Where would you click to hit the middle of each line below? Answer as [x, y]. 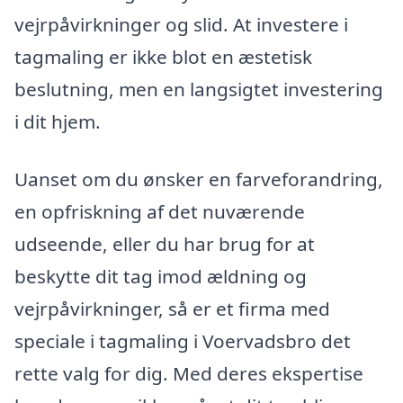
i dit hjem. [58, 122]
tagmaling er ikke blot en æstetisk [163, 57]
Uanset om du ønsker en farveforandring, [199, 179]
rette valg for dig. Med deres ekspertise [189, 373]
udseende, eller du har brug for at [165, 243]
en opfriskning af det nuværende [160, 211]
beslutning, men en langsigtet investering [199, 90]
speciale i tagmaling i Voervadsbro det [183, 340]
